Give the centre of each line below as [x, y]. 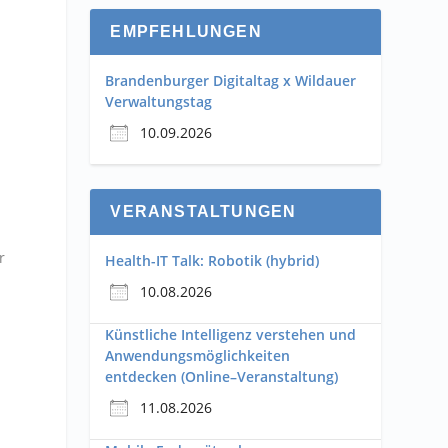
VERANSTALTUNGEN [203, 211]
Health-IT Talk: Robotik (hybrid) [212, 260]
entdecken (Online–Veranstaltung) [222, 376]
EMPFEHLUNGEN [186, 31]
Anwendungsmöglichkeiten [198, 355]
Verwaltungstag [159, 101]
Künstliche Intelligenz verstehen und [231, 334]
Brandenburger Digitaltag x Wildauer [231, 80]
